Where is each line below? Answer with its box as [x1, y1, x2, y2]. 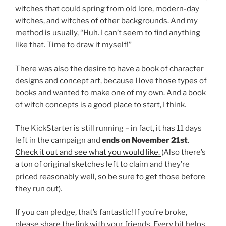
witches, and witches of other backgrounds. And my [15, 16, 198, 26]
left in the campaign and [15, 136, 102, 145]
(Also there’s [161, 148, 206, 157]
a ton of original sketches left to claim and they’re [15, 160, 190, 169]
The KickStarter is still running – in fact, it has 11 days [15, 124, 202, 133]
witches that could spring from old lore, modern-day [15, 4, 199, 14]
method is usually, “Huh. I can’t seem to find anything [15, 28, 200, 38]
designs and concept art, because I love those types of [15, 76, 207, 85]
